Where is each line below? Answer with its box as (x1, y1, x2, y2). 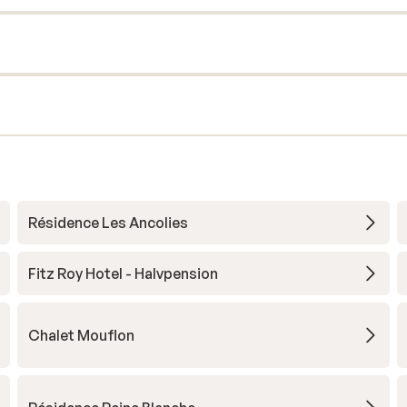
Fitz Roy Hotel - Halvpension (27, 264, 218, 283)
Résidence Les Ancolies (27, 213, 188, 232)
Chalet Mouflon (27, 326, 134, 344)
